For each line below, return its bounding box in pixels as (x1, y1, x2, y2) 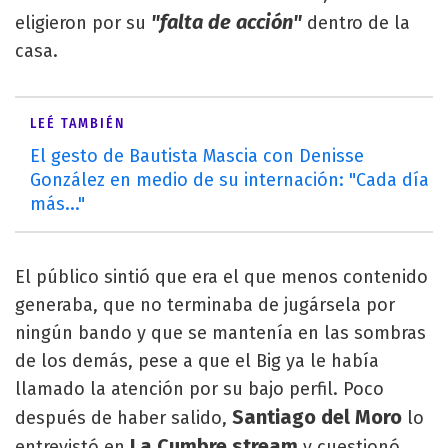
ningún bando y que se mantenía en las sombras (15, 322, 426, 344)
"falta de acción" (151, 10, 307, 34)
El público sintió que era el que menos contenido (15, 266, 428, 288)
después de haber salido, (15, 407, 232, 429)
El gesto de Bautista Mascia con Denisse (30, 145, 364, 167)
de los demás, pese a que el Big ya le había (15, 350, 379, 372)
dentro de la (307, 12, 410, 34)
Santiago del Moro (232, 405, 402, 429)
